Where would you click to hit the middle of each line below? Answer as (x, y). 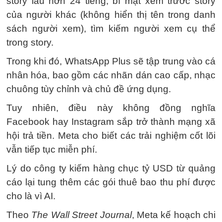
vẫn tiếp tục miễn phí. (52, 149)
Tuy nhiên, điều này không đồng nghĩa (111, 108)
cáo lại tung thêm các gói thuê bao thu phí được (111, 182)
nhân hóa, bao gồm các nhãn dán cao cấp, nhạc (111, 75)
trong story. (30, 42)
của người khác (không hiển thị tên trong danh (111, 15)
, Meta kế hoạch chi (173, 215)
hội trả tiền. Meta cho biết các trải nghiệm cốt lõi (111, 136)
